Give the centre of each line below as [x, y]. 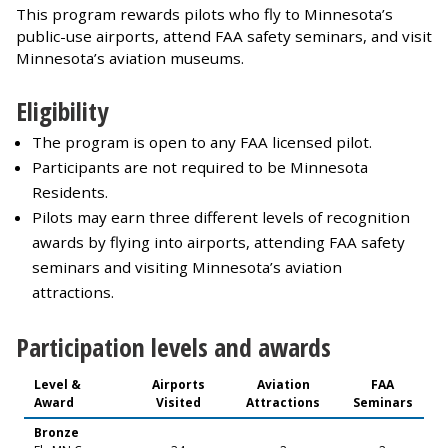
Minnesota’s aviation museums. [130, 58]
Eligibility [62, 112]
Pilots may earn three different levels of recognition [221, 217]
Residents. [70, 192]
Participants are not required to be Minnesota [200, 167]
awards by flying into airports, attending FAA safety [218, 242]
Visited [178, 403]
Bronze [56, 433]
